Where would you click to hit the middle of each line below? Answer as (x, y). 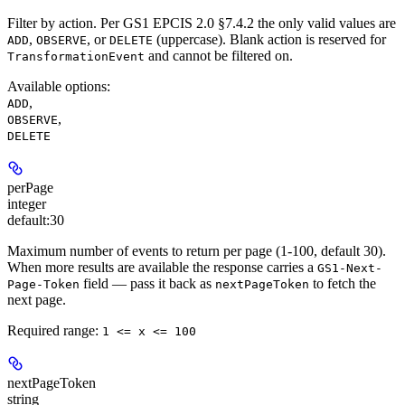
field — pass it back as (147, 284)
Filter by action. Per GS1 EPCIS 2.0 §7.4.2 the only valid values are (202, 24)
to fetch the (343, 284)
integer (27, 204)
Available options (57, 87)
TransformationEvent (76, 57)
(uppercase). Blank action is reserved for (269, 40)
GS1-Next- (350, 268)
